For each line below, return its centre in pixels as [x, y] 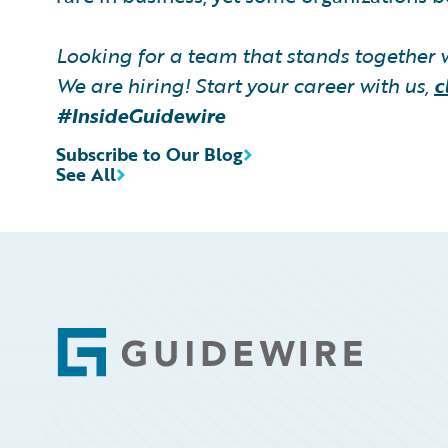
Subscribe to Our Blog [149, 153]
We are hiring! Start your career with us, [245, 84]
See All [86, 173]
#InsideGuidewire [140, 114]
